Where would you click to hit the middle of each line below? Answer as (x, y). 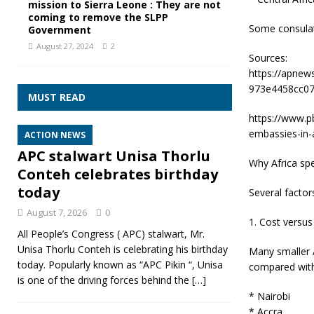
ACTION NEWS (55, 135)
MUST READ (57, 97)
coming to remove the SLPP (98, 18)
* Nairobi (269, 296)
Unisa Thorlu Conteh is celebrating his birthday (123, 250)
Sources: (268, 58)
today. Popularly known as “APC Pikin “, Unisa (120, 265)
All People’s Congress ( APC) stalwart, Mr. (111, 234)
